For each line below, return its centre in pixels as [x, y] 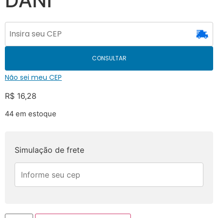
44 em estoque [31, 114]
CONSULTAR [109, 58]
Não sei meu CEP [33, 77]
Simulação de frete [49, 150]
